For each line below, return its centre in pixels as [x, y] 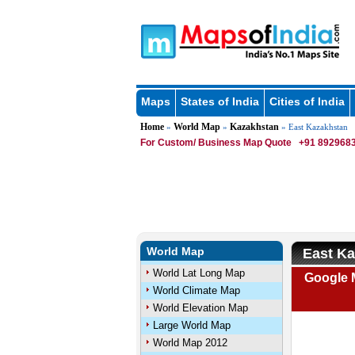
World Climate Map [196, 290]
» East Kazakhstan [313, 127]
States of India [219, 101]
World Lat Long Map [198, 273]
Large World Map [191, 325]
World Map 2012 [190, 343]
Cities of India [307, 101]
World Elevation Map [200, 308]
